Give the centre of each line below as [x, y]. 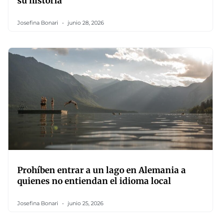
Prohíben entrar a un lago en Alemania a [102, 170]
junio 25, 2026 [85, 203]
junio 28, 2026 [85, 23]
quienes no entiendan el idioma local [94, 181]
